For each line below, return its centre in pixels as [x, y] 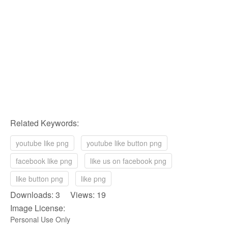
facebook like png [44, 161]
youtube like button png [124, 143]
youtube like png [42, 143]
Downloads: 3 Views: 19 [58, 195]
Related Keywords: [45, 123]
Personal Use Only [40, 220]
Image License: [38, 208]
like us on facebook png [128, 161]
